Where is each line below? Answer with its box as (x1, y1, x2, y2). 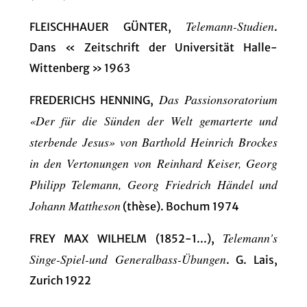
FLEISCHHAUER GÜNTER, (29, 19, 186, 34)
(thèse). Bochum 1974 (120, 199, 239, 213)
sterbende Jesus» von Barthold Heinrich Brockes (29, 133, 278, 150)
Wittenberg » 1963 (29, 60, 130, 75)
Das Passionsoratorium (158, 90, 278, 108)
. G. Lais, (225, 252, 278, 267)
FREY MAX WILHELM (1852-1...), (29, 231, 223, 245)
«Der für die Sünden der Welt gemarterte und (29, 112, 278, 129)
